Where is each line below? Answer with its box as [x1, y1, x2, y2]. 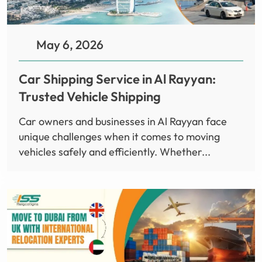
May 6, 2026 [36, 36, 104, 52]
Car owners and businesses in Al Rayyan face [19, 114, 227, 128]
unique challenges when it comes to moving [19, 129, 220, 143]
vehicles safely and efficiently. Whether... [19, 144, 211, 158]
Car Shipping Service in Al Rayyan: [19, 70, 216, 87]
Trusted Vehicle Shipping [19, 88, 161, 105]
